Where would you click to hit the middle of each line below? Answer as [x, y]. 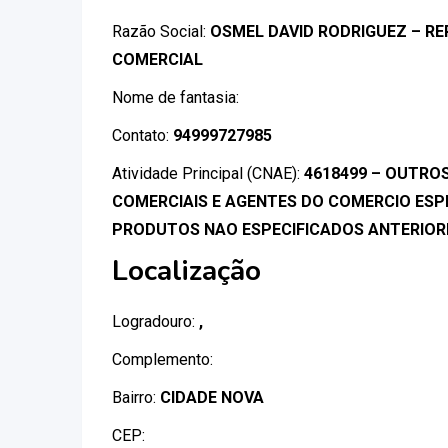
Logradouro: [155, 321]
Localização [186, 271]
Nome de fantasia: [175, 97]
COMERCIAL [157, 59]
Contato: [142, 135]
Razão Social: [161, 31]
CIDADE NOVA [212, 397]
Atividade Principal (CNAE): [208, 173]
